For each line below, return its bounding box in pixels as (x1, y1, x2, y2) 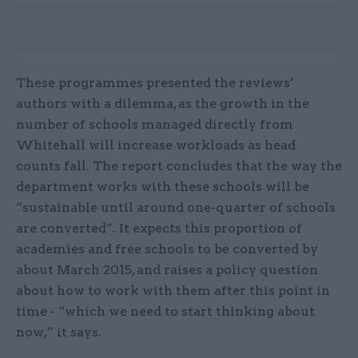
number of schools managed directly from (16, 117, 293, 133)
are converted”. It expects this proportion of (16, 221, 302, 237)
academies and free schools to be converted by (16, 241, 318, 257)
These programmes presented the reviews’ (16, 75, 294, 91)
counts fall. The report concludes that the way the (16, 158, 342, 174)
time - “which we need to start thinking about (16, 304, 315, 320)
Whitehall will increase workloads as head (16, 137, 296, 153)
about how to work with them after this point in (16, 283, 330, 299)
